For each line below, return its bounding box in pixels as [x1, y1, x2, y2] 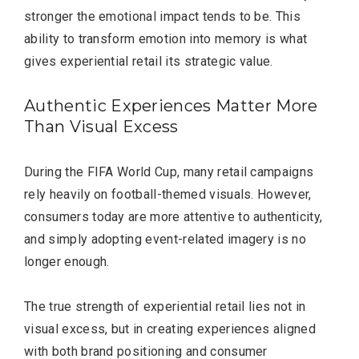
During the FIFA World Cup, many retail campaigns [24, 163, 314, 179]
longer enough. [24, 253, 110, 269]
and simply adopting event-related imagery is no [24, 231, 307, 247]
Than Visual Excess [24, 116, 179, 136]
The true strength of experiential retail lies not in [24, 298, 306, 314]
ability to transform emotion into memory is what [24, 30, 308, 46]
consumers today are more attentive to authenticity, [24, 208, 323, 224]
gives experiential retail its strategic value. [24, 53, 273, 69]
